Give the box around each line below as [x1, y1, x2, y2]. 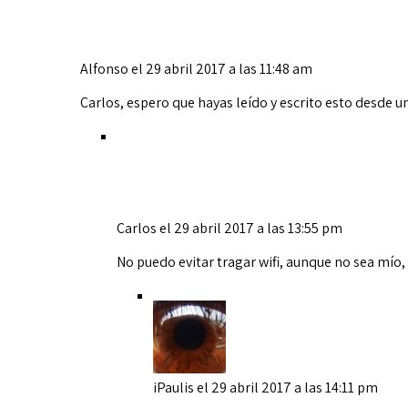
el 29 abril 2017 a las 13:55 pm [159, 219, 342, 239]
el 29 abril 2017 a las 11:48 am [131, 59, 312, 79]
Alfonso [80, 59, 128, 79]
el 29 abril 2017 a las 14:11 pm [197, 378, 378, 398]
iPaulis [153, 378, 194, 398]
